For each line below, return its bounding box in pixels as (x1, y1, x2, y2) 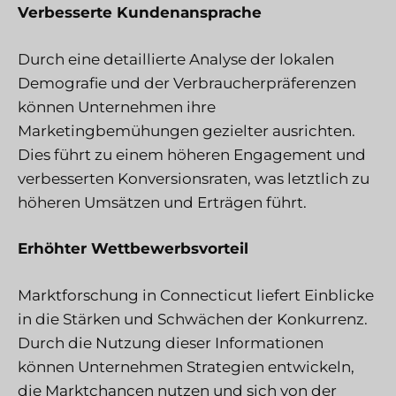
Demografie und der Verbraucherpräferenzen (18, 73, 356, 92)
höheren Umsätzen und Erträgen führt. (18, 193, 307, 211)
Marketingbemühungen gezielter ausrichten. (18, 121, 355, 140)
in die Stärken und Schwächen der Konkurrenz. (18, 309, 368, 328)
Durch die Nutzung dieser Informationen (18, 333, 324, 352)
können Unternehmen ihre (18, 97, 216, 116)
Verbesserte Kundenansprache (18, 4, 262, 22)
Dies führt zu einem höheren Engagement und (18, 145, 366, 164)
